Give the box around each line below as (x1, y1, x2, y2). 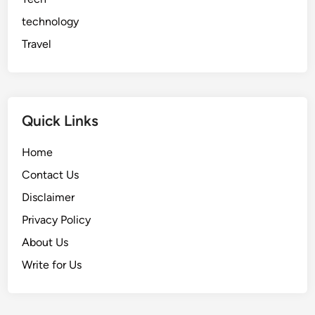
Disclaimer (22, 191, 75, 205)
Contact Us (22, 168, 79, 182)
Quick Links (22, 112, 99, 130)
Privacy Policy (22, 213, 91, 227)
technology (22, 15, 79, 29)
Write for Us (22, 258, 82, 272)
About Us (22, 236, 69, 250)
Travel (22, 37, 52, 51)
